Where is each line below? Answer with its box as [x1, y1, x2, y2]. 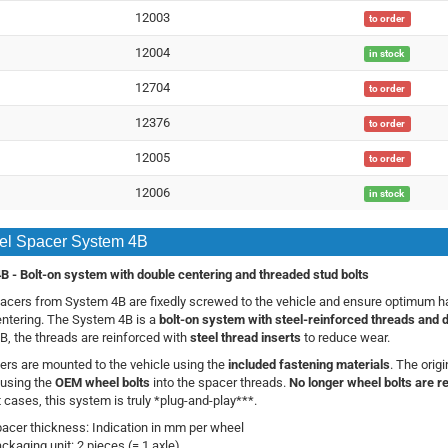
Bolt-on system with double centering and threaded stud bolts [19, 267, 369, 283]
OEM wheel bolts [54, 375, 150, 391]
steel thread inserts [189, 330, 301, 346]
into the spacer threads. [149, 375, 289, 391]
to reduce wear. [300, 330, 390, 346]
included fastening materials [227, 357, 390, 373]
